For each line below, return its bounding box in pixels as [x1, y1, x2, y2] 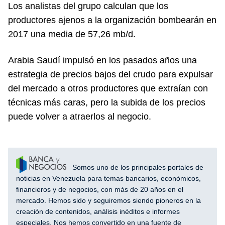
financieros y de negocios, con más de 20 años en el [16, 185, 183, 194]
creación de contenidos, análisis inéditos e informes [16, 207, 180, 216]
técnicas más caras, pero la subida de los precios [8, 97, 205, 107]
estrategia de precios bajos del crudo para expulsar [8, 69, 213, 79]
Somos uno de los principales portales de [70, 163, 203, 172]
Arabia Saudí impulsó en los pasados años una [8, 55, 197, 65]
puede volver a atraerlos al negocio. [8, 111, 151, 122]
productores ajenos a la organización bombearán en [8, 15, 216, 25]
